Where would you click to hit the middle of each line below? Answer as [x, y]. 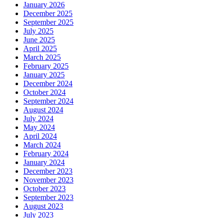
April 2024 [40, 136]
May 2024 [39, 127]
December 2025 [48, 14]
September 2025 [48, 22]
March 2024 [42, 145]
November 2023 [48, 180]
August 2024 [43, 110]
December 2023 [48, 171]
